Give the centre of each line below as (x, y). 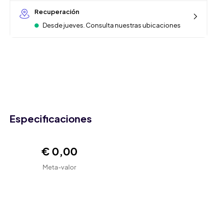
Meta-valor (59, 167)
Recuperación (57, 12)
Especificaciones (51, 119)
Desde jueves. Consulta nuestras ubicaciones (111, 25)
